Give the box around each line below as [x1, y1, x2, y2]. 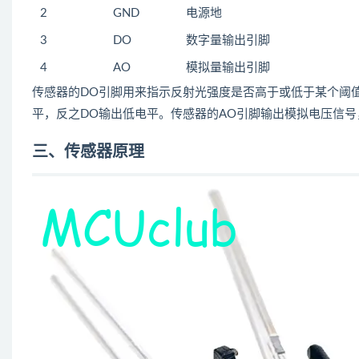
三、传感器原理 [32, 144, 144, 160]
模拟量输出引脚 [186, 62, 270, 74]
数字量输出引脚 [186, 34, 270, 46]
